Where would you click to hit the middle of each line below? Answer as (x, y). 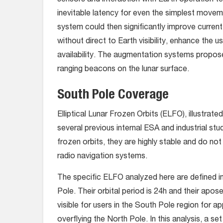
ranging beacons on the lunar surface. (123, 70)
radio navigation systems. (102, 157)
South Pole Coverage (113, 96)
